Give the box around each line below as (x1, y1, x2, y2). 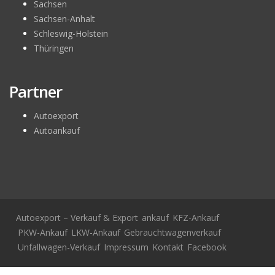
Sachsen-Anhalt (34, 12, 95, 25)
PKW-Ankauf (18, 226, 68, 238)
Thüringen (34, 42, 74, 54)
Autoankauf (34, 124, 80, 136)
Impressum (104, 241, 149, 253)
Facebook (187, 241, 227, 253)
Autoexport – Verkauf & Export (16, 211, 138, 223)
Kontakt (152, 241, 184, 253)
